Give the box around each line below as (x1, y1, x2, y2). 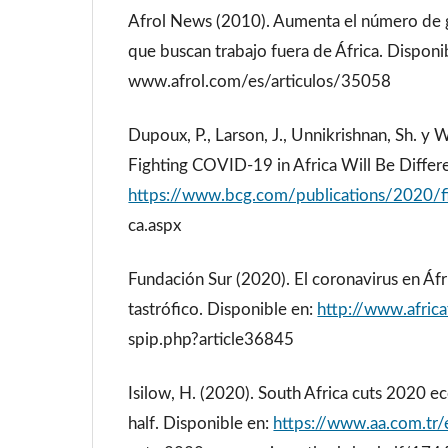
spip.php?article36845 (128, 331, 295, 349)
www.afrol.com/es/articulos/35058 (128, 72, 392, 90)
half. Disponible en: (128, 415, 274, 433)
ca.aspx (128, 216, 182, 234)
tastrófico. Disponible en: (128, 301, 318, 319)
